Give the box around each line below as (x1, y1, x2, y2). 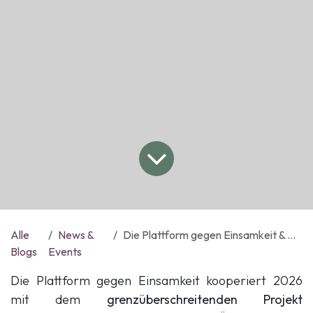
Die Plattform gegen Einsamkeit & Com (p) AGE (122, 228, 287, 242)
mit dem (10, 291, 107, 308)
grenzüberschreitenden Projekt (106, 291, 303, 308)
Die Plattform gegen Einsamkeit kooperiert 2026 (10, 272, 303, 289)
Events (48, 245, 82, 259)
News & (58, 228, 94, 242)
